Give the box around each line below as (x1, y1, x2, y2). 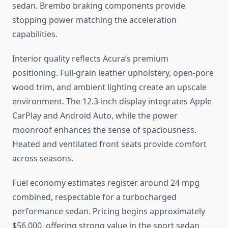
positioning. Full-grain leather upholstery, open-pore (12, 67, 214, 79)
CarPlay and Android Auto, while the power (12, 110, 178, 122)
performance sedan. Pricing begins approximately (12, 206, 205, 217)
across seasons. (12, 153, 73, 164)
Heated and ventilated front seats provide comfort (12, 138, 207, 150)
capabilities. (12, 28, 58, 40)
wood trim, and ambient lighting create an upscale (12, 81, 207, 93)
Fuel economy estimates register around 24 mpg (12, 177, 199, 189)
